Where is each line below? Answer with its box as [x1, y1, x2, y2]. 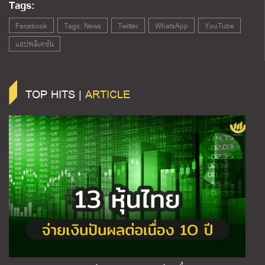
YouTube [205, 20, 234, 32]
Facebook [15, 20, 47, 32]
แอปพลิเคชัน [15, 38, 54, 50]
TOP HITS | [25, 84, 85, 104]
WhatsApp [155, 20, 188, 32]
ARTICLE [85, 84, 130, 104]
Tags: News [64, 20, 101, 32]
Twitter [118, 20, 138, 32]
